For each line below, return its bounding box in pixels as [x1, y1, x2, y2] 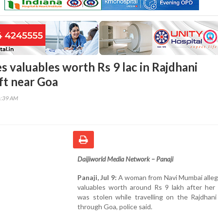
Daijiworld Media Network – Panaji [77, 154, 173, 163]
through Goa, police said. [77, 202, 152, 211]
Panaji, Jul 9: [77, 173, 117, 182]
